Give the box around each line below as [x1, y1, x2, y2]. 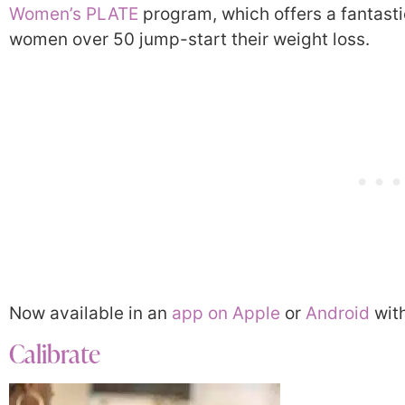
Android [306, 302, 370, 324]
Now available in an [9, 302, 172, 324]
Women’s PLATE [9, 4, 143, 25]
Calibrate [9, 335, 100, 371]
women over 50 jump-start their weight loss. [9, 29, 370, 51]
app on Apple [172, 302, 280, 324]
